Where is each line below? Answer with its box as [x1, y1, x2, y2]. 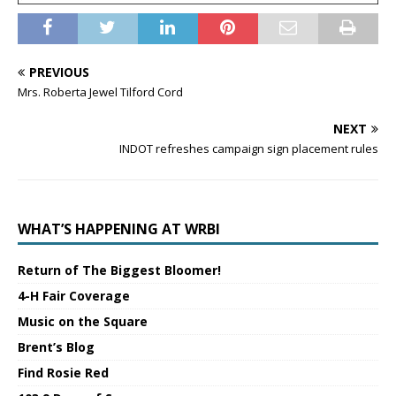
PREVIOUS [29, 64, 89, 81]
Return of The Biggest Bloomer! [18, 262, 221, 279]
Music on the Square [18, 313, 148, 331]
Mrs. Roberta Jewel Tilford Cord [18, 84, 183, 101]
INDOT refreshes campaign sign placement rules [119, 141, 378, 157]
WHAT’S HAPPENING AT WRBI [18, 219, 220, 240]
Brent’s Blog [18, 339, 95, 356]
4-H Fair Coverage [18, 287, 130, 305]
